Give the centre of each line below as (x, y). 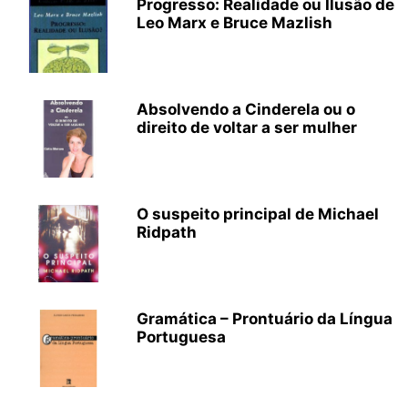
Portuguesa (181, 337)
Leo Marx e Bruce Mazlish (235, 23)
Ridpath (167, 232)
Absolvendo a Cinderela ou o (246, 109)
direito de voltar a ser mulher (247, 127)
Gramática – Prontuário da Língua (265, 319)
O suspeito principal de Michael (258, 214)
